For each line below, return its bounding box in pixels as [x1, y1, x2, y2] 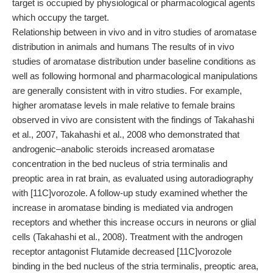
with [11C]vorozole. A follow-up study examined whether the [12, 188, 247, 198]
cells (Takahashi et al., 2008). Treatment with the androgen [12, 232, 243, 242]
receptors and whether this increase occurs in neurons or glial [12, 217, 256, 227]
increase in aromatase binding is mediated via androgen [12, 202, 233, 213]
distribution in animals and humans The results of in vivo [12, 41, 234, 52]
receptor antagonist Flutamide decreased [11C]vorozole [12, 246, 232, 257]
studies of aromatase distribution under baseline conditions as [12, 56, 256, 66]
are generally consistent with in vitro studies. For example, [12, 85, 242, 96]
